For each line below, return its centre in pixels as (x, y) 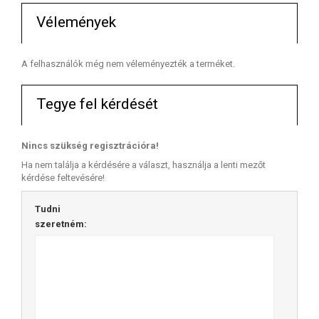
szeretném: (61, 224)
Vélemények (76, 22)
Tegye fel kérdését (97, 104)
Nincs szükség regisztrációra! (90, 145)
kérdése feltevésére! (63, 177)
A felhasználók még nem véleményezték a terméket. (128, 63)
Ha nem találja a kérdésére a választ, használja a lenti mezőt (143, 164)
